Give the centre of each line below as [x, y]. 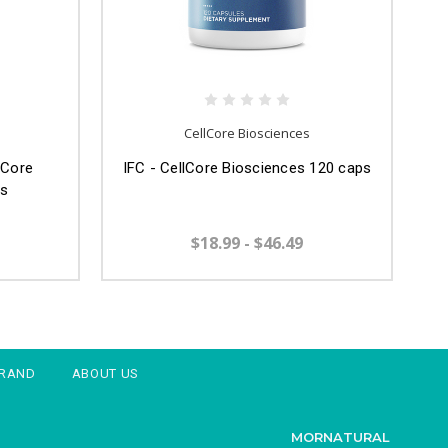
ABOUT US [105, 374]
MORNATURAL [340, 437]
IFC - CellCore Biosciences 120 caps [247, 168]
